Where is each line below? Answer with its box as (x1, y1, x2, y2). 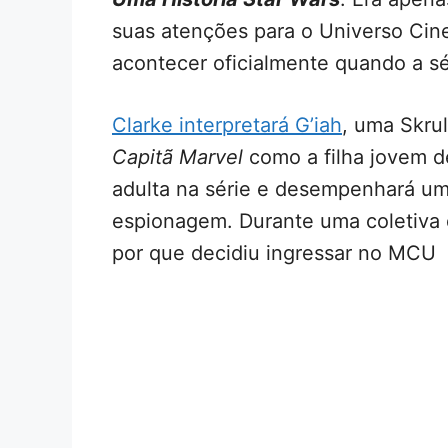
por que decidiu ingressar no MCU (112, 240, 436, 265)
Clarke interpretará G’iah (112, 112, 342, 137)
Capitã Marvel (112, 144, 243, 169)
